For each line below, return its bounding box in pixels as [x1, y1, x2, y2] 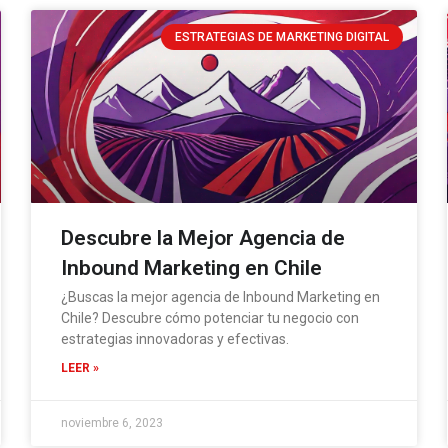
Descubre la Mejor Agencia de [60, 225, 345, 250]
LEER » [60, 360, 99, 375]
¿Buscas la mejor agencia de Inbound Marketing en [60, 288, 380, 305]
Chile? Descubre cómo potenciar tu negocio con [60, 309, 359, 326]
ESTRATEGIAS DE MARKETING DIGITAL [174, 29, 389, 44]
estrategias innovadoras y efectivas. [60, 330, 289, 347]
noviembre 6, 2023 [60, 415, 163, 430]
